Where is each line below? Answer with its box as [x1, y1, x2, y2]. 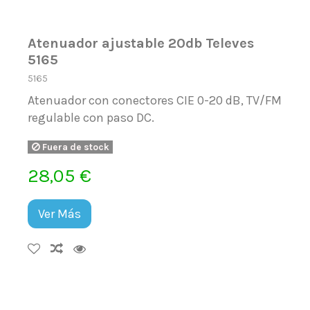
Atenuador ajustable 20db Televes [28, 34, 255, 51]
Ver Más [38, 206, 82, 221]
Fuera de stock [39, 142, 109, 153]
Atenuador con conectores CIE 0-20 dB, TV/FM [28, 92, 282, 108]
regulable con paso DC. [28, 109, 155, 125]
